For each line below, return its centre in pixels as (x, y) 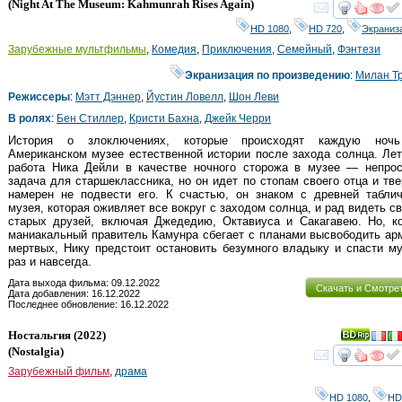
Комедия (174, 49)
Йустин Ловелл (185, 96)
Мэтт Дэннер (108, 96)
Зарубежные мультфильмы (77, 49)
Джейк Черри (238, 118)
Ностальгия (39, 336)
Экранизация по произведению (267, 75)
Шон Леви (254, 96)
